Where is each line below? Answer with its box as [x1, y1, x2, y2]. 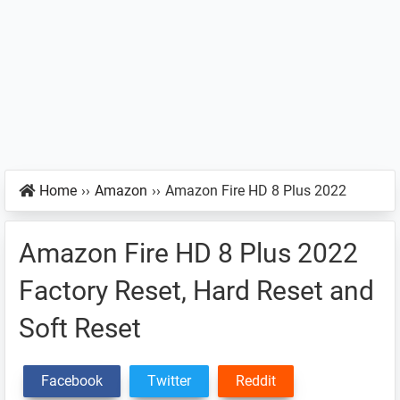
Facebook [41, 372, 103, 389]
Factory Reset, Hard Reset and [19, 275, 374, 306]
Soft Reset [19, 312, 141, 344]
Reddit [236, 372, 276, 389]
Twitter [147, 372, 191, 389]
